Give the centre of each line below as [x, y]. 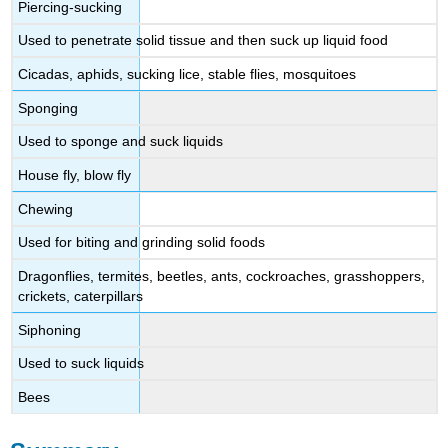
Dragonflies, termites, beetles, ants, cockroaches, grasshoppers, [222, 275]
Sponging [48, 107]
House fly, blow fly [75, 174]
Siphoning [50, 329]
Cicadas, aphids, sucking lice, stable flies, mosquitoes [187, 73]
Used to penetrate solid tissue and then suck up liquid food [203, 40]
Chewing [46, 208]
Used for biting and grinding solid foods [142, 242]
